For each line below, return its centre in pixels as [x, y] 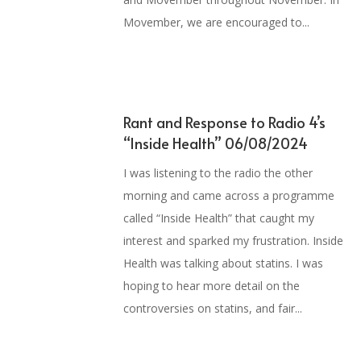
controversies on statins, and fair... [213, 308]
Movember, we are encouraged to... [217, 22]
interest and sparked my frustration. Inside [234, 240]
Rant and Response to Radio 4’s [225, 122]
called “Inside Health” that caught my [219, 218]
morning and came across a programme [229, 195]
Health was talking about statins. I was [224, 263]
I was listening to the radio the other [218, 172]
